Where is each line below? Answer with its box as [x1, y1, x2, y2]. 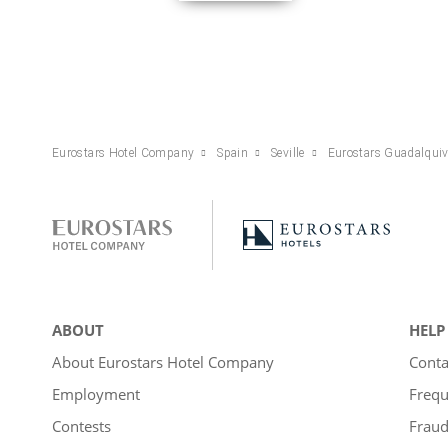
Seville [271, 145, 305, 160]
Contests [52, 415, 111, 436]
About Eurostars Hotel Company [52, 351, 274, 372]
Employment [52, 383, 140, 404]
